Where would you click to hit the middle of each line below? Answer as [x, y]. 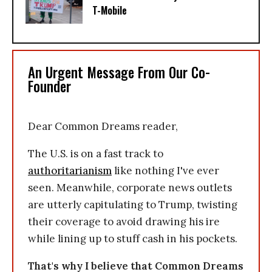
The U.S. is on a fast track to [96, 154]
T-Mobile [110, 11]
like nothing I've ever [165, 171]
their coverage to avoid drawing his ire [124, 222]
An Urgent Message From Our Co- [119, 72]
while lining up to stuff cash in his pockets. [133, 239]
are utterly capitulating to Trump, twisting [133, 205]
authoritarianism [70, 171]
